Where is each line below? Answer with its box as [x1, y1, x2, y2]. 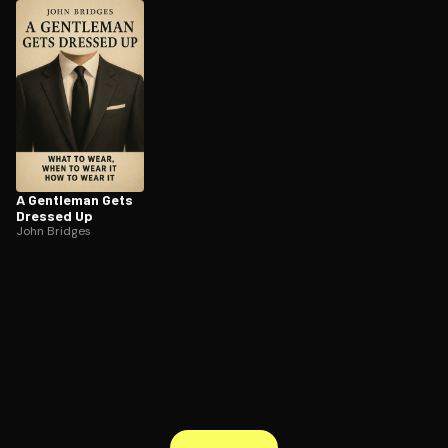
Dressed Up [16, 207, 93, 224]
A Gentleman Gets [16, 191, 133, 208]
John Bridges [16, 223, 91, 239]
